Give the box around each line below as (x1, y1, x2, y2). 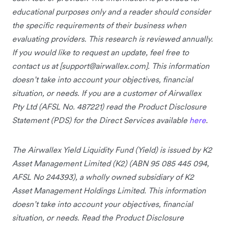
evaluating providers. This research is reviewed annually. (12, 33, 213, 44)
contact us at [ (12, 60, 62, 71)
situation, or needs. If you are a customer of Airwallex (12, 87, 201, 98)
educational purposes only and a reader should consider (12, 6, 211, 17)
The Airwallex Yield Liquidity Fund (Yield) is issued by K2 (12, 144, 212, 155)
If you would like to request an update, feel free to (12, 47, 189, 57)
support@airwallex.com (62, 60, 146, 71)
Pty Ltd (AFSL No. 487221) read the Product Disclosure (12, 101, 206, 111)
